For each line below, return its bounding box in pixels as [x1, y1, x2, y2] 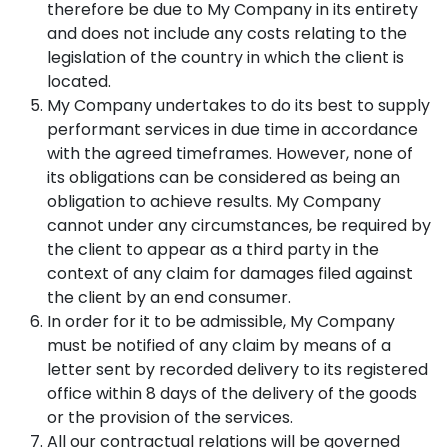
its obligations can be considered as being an [47, 166, 400, 189]
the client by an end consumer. [47, 286, 291, 309]
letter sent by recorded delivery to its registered [47, 358, 428, 381]
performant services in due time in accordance [47, 118, 418, 141]
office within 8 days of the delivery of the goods [47, 382, 417, 405]
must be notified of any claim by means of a [47, 334, 391, 357]
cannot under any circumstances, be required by [47, 214, 431, 237]
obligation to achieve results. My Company [47, 190, 381, 213]
